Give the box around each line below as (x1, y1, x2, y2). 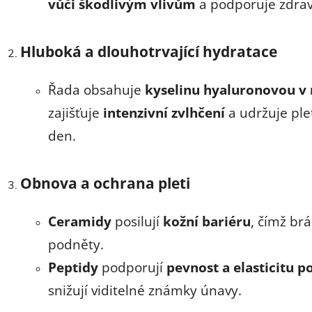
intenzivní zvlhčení (103, 103, 225, 121)
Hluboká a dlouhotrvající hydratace (20, 40, 281, 61)
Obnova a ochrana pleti (20, 172, 190, 193)
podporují (98, 258, 166, 276)
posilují (111, 212, 163, 230)
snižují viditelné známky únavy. (48, 281, 245, 299)
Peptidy (48, 258, 98, 276)
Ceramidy (48, 212, 111, 230)
